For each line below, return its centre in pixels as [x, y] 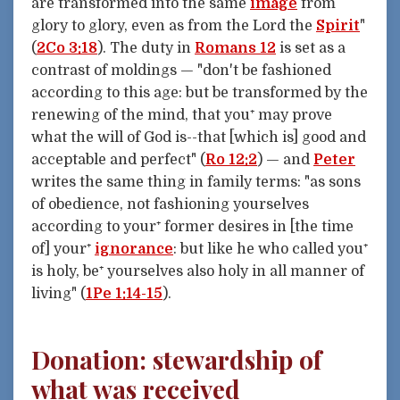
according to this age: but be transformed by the [200, 92]
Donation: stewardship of [176, 360]
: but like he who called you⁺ [271, 249]
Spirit [338, 25]
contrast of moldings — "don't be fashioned [181, 70]
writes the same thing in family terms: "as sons [196, 182]
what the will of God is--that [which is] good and [199, 137]
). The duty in [146, 48]
